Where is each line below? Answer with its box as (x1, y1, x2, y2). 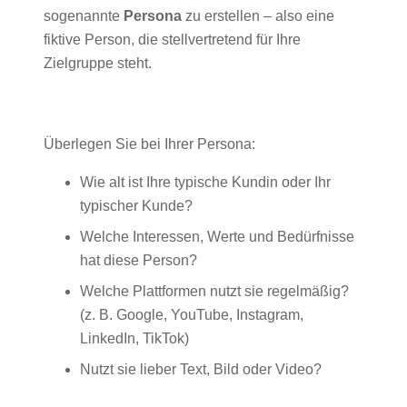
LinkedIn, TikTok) (80, 331, 189, 346)
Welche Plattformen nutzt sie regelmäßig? (80, 283, 349, 299)
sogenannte (44, 8, 124, 24)
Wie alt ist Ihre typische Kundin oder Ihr (80, 174, 331, 190)
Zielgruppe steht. (44, 55, 152, 71)
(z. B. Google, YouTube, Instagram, (80, 307, 303, 323)
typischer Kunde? (80, 198, 193, 213)
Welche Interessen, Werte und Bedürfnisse (80, 229, 354, 244)
